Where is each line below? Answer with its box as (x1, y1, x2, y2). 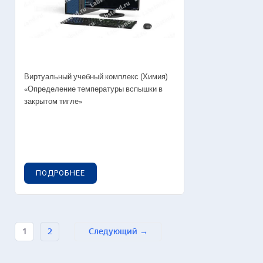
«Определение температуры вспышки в (24, 83, 163, 96)
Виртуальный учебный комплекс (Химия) (24, 70, 168, 83)
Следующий (88, 226, 137, 237)
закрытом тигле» (24, 95, 82, 108)
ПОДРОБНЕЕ (36, 168, 85, 177)
